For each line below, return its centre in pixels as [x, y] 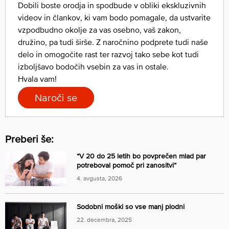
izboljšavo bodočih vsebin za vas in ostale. [93, 66]
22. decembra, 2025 [104, 220]
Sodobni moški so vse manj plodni [131, 206]
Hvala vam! [37, 78]
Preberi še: [29, 139]
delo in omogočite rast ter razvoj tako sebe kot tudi [108, 54]
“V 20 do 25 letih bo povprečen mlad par [141, 156]
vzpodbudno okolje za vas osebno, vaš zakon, [99, 29]
